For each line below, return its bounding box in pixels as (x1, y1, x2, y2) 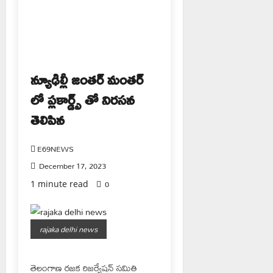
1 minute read (30, 178, 88, 190)
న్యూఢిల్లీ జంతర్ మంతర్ (30, 65, 143, 93)
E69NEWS (37, 141, 74, 157)
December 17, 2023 (37, 158, 106, 174)
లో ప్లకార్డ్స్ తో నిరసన (30, 85, 135, 113)
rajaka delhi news (40, 221, 97, 237)
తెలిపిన (30, 105, 65, 133)
